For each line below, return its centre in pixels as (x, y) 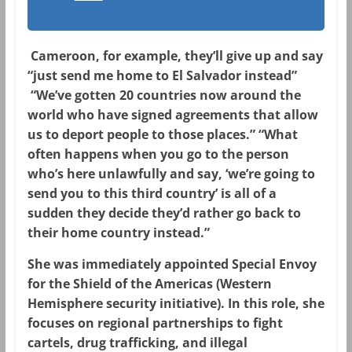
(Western (242, 284)
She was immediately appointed (129, 264)
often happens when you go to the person (158, 154)
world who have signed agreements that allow (172, 115)
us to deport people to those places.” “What (162, 135)
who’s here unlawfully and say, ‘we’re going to (171, 174)
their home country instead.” (118, 233)
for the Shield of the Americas (120, 284)
